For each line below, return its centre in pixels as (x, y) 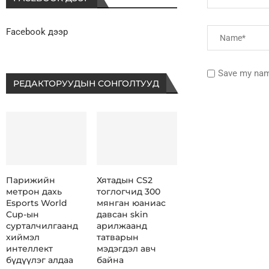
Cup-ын (23, 215)
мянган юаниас (131, 203)
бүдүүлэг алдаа (40, 260)
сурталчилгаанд (42, 226)
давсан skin (122, 215)
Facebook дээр (37, 32)
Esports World (37, 203)
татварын (117, 237)
